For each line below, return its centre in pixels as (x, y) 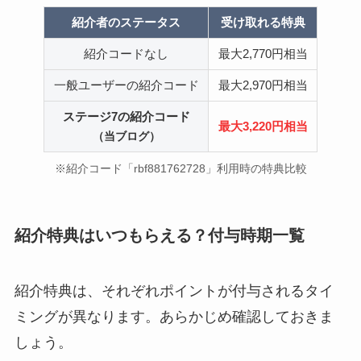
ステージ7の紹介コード (126, 116)
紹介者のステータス (126, 22)
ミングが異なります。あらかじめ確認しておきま (174, 317)
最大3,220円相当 (263, 126)
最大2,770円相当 (263, 53)
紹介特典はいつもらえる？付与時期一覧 (159, 235)
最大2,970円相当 (263, 85)
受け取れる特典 (263, 22)
